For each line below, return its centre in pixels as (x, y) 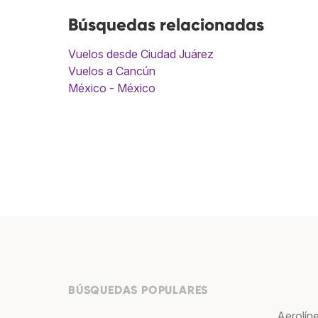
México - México (112, 88)
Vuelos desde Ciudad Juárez (141, 54)
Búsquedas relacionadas (166, 25)
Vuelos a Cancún (112, 71)
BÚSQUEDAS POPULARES (138, 290)
